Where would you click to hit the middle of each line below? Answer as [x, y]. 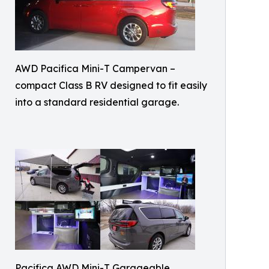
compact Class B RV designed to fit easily [111, 86]
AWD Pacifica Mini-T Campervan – [95, 69]
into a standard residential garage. [97, 102]
